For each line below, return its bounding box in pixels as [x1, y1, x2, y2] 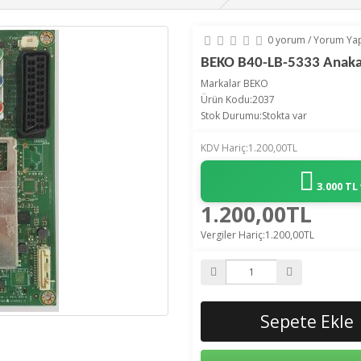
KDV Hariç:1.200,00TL [201, 140, 297, 155]
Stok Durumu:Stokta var [201, 108, 307, 122]
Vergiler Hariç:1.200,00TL [201, 227, 314, 242]
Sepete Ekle [260, 309, 355, 333]
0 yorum [268, 33, 305, 48]
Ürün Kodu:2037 [201, 92, 275, 106]
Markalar [201, 76, 243, 90]
